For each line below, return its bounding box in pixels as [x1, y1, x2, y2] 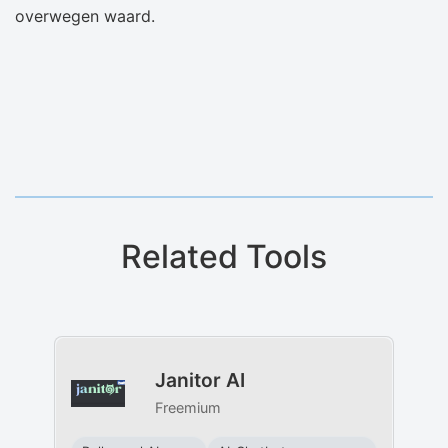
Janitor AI [154, 368, 245, 393]
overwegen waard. [15, 6, 155, 27]
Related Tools [121, 237, 327, 277]
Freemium [154, 399, 221, 417]
